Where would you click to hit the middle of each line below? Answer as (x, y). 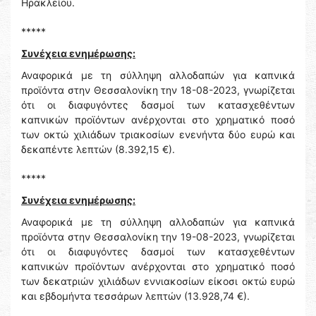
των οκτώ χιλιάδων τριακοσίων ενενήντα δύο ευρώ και (158, 135)
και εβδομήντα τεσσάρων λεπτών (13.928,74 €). (135, 296)
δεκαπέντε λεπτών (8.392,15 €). (98, 150)
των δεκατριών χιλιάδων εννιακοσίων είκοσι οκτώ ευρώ (158, 281)
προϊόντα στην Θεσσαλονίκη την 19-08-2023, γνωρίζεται (158, 237)
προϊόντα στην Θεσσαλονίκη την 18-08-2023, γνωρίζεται (158, 90)
